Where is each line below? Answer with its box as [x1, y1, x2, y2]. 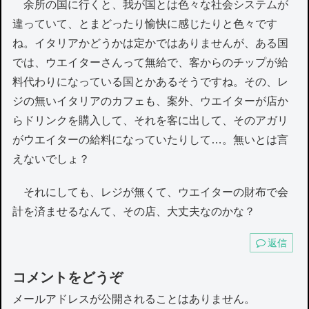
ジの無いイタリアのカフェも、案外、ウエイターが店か [12, 95, 289, 108]
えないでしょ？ [12, 153, 90, 166]
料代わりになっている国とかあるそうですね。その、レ [12, 76, 289, 88]
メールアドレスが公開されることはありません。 [12, 292, 256, 305]
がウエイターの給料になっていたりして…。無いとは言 [12, 134, 289, 146]
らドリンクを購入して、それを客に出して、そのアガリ [12, 114, 289, 127]
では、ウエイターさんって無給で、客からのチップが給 [12, 57, 289, 69]
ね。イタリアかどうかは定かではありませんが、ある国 [12, 37, 289, 50]
